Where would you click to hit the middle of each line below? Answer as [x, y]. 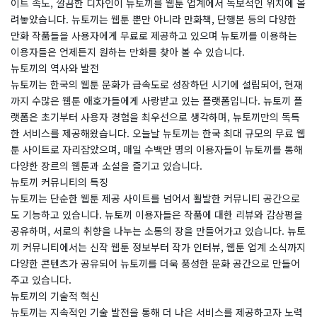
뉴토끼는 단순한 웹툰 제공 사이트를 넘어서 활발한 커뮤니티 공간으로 [155, 198]
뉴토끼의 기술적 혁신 [55, 296]
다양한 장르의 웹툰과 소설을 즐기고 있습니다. [106, 166]
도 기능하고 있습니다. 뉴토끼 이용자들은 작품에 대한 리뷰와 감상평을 [157, 214]
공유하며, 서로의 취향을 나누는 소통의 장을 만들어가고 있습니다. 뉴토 [158, 231]
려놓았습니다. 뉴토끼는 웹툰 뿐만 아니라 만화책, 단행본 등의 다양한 [154, 19]
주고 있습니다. [41, 279]
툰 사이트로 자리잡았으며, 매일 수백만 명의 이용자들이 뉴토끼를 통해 [157, 149]
